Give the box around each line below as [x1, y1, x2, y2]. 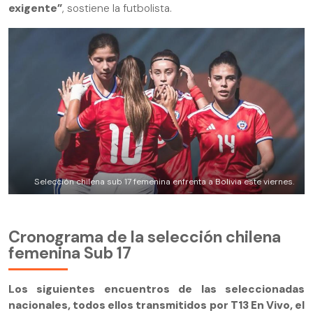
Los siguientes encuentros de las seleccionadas [8, 282, 305, 296]
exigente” [8, 1, 62, 16]
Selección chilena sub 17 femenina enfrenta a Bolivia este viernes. [34, 176, 294, 188]
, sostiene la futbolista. [62, 1, 172, 16]
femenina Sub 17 [8, 242, 131, 264]
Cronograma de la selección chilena [8, 226, 281, 248]
